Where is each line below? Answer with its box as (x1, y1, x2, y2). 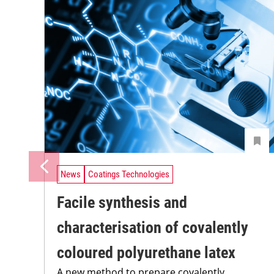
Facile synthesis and (57, 193, 187, 212)
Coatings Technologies (88, 169, 169, 180)
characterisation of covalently (57, 218, 248, 237)
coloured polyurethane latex (57, 243, 235, 262)
